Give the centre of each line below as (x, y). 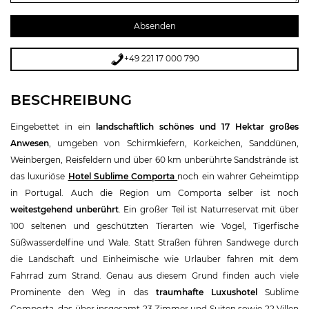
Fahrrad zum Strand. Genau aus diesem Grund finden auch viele (154, 275)
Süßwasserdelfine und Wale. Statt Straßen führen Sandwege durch (154, 242)
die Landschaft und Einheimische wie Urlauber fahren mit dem (154, 259)
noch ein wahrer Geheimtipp (238, 176)
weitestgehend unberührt (64, 209)
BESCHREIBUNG (71, 99)
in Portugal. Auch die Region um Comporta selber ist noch (154, 192)
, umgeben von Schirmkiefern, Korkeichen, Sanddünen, (174, 143)
